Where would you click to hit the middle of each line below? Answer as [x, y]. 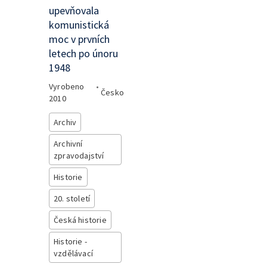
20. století [72, 198]
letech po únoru [83, 53]
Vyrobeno [67, 86]
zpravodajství [79, 156]
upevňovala [74, 10]
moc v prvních [79, 39]
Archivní [68, 144]
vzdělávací [73, 253]
